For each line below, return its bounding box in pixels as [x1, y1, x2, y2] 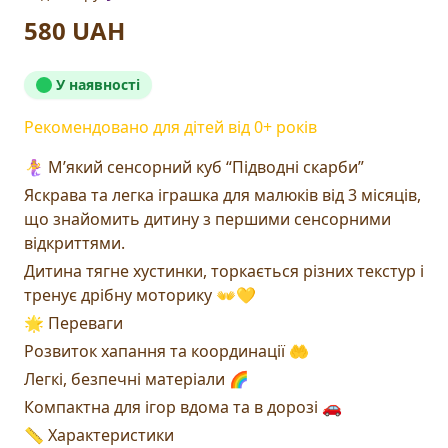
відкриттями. [24, 232, 125, 255]
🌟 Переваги [24, 312, 123, 335]
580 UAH [24, 14, 125, 48]
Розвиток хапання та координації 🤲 [24, 340, 309, 363]
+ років [263, 116, 317, 139]
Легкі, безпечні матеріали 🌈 [24, 368, 249, 391]
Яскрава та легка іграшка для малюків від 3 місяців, [24, 184, 421, 207]
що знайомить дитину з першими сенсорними [24, 208, 391, 231]
